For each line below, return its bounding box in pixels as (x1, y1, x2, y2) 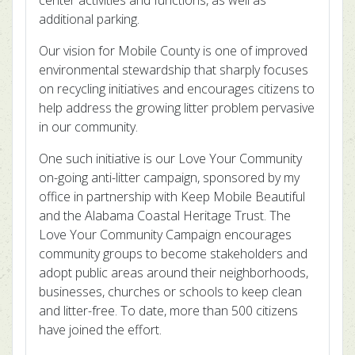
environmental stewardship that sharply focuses (39, 61, 308, 78)
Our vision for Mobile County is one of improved (39, 42, 307, 59)
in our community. (39, 118, 138, 136)
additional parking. (39, 10, 139, 28)
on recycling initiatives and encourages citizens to (39, 80, 315, 97)
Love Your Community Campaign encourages (39, 226, 292, 243)
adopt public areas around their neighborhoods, (39, 264, 308, 281)
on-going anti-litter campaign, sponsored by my (39, 169, 300, 186)
